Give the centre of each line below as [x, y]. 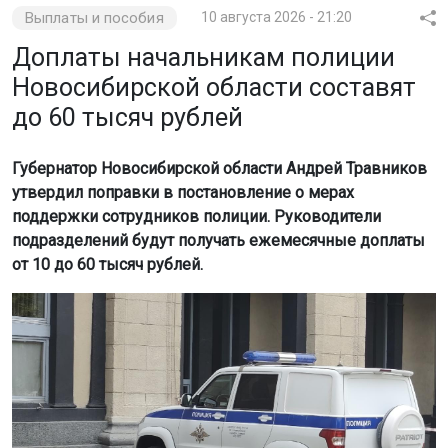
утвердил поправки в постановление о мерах [183, 192]
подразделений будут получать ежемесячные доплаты [218, 240]
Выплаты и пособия [94, 17]
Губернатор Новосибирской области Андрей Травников [219, 168]
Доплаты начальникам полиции [203, 57]
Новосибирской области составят [214, 87]
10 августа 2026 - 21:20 [276, 16]
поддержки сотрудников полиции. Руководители [196, 216]
